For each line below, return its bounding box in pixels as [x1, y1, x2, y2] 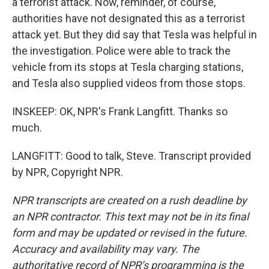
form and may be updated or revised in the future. [12, 226, 247, 239]
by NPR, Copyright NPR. [12, 166, 123, 178]
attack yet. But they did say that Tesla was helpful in [12, 28, 257, 41]
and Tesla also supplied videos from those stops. [12, 77, 246, 89]
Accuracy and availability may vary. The [12, 243, 199, 255]
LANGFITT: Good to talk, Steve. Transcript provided [12, 150, 251, 162]
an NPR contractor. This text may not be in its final [12, 210, 249, 223]
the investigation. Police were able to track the [12, 44, 231, 57]
